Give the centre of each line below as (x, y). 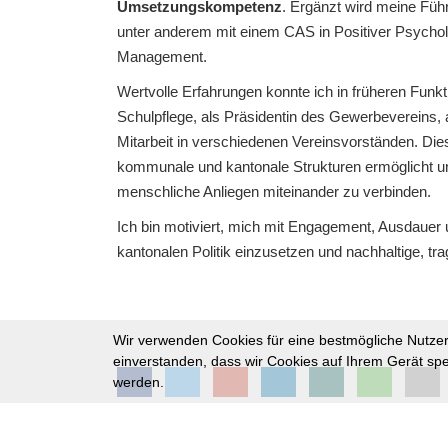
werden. (138, 382)
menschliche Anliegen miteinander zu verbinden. (274, 191)
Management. (162, 56)
